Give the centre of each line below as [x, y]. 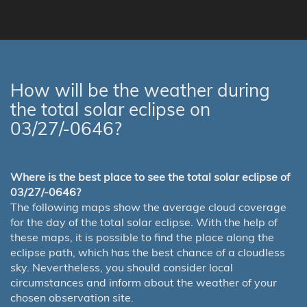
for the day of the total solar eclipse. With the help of [144, 222]
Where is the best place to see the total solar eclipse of [150, 177]
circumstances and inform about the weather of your [144, 283]
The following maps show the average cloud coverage [148, 207]
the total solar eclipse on [110, 110]
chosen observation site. [72, 298]
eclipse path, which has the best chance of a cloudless [148, 253]
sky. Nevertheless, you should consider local [122, 268]
